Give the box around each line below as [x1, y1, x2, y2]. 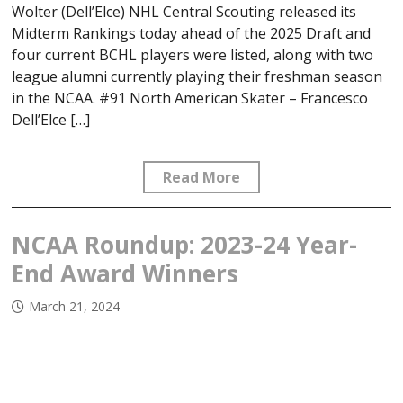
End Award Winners [12, 257, 239, 291]
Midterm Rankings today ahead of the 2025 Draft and [12, 23, 372, 44]
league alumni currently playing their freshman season [12, 67, 383, 87]
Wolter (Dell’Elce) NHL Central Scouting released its [12, 2, 357, 22]
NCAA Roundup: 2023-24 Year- [12, 228, 358, 262]
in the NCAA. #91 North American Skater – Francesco [12, 88, 369, 109]
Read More [163, 167, 240, 188]
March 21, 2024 [29, 298, 121, 316]
